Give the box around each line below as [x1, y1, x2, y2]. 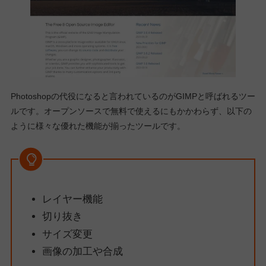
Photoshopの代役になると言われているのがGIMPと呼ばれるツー [10, 91, 255, 101]
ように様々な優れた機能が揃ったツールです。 [10, 121, 185, 131]
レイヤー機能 [42, 194, 103, 205]
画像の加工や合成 [42, 245, 123, 257]
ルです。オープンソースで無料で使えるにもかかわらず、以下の [10, 106, 252, 116]
